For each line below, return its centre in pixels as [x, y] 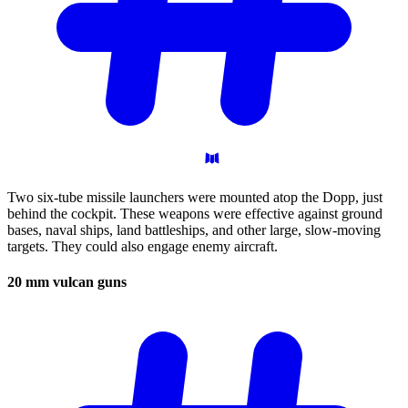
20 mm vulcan [52, 282]
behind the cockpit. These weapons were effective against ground [195, 214]
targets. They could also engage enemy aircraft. [143, 247]
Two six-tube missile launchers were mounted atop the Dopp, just [195, 198]
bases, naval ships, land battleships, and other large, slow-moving [194, 230]
